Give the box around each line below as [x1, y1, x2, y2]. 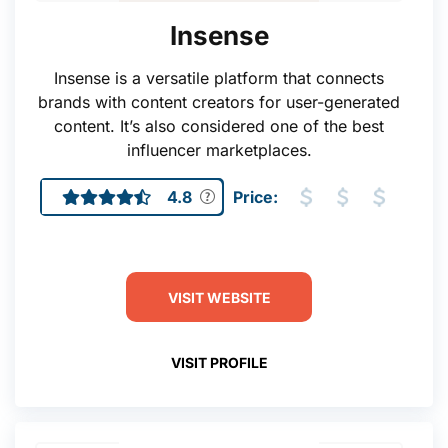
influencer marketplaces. [126, 140, 312, 160]
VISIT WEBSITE [167, 288, 271, 306]
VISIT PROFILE [170, 353, 268, 371]
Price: [232, 187, 278, 207]
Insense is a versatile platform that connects [54, 68, 384, 88]
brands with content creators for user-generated [38, 92, 400, 112]
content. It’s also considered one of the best [54, 116, 384, 136]
